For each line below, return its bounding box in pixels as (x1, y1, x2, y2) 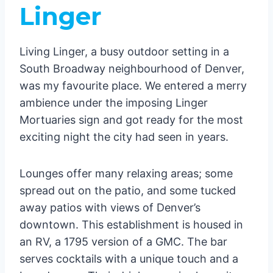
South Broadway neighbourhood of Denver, (19, 62, 244, 76)
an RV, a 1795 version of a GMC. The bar (19, 235, 227, 249)
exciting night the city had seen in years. (19, 130, 229, 144)
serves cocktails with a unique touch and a (19, 252, 238, 266)
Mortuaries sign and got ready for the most (19, 113, 243, 127)
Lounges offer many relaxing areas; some (19, 167, 233, 180)
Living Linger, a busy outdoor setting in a (19, 45, 229, 58)
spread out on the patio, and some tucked (19, 184, 236, 197)
